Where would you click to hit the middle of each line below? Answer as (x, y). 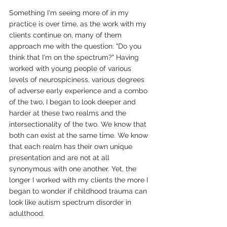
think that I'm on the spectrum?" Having (75, 57)
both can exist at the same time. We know (80, 135)
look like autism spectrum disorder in (71, 202)
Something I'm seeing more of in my (70, 12)
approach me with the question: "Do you (76, 46)
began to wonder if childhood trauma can (79, 191)
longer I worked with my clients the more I (80, 180)
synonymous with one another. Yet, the (74, 168)
